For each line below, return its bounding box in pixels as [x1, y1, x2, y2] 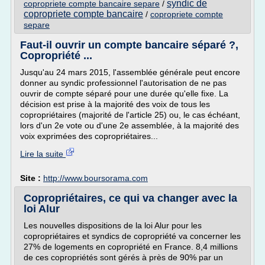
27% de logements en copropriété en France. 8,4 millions [24, 242, 238, 251]
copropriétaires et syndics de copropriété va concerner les [24, 231, 241, 241]
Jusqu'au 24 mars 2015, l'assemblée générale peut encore [20, 67, 240, 77]
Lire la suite [20, 149, 66, 159]
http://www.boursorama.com [43, 173, 148, 183]
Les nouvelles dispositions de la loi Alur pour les [24, 221, 202, 230]
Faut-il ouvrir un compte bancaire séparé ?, [20, 39, 238, 51]
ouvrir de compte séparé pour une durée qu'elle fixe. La [20, 89, 228, 98]
